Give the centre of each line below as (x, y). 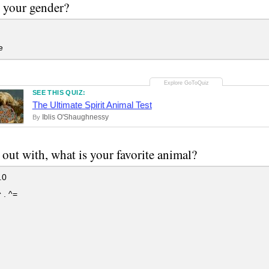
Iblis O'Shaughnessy (75, 117)
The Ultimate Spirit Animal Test (92, 104)
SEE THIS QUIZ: (59, 92)
